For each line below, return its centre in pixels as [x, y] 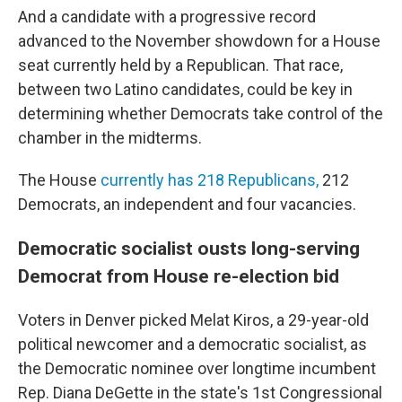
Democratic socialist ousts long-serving [189, 249]
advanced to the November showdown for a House [199, 41]
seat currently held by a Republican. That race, [180, 66]
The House [59, 180]
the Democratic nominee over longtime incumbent [197, 369]
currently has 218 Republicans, [210, 180]
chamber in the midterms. [110, 138]
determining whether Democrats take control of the [201, 114]
